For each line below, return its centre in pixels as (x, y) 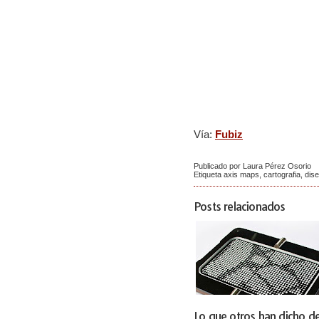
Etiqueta (209, 174)
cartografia (282, 174)
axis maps (241, 174)
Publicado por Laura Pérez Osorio (252, 166)
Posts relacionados (240, 206)
